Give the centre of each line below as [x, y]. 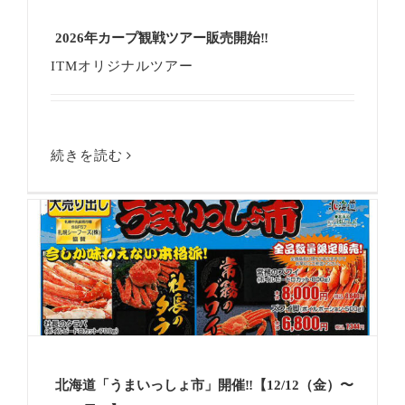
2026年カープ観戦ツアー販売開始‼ [162, 38]
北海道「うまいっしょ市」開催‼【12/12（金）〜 [204, 386]
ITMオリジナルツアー [122, 66]
